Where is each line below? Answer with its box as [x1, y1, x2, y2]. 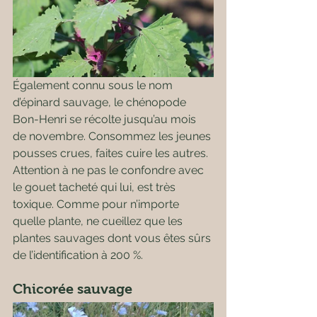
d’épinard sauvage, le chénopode [13, 96, 189, 109]
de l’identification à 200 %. [13, 248, 143, 262]
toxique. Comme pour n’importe [13, 197, 182, 211]
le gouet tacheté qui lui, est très [13, 180, 178, 194]
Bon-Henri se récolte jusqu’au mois [13, 113, 199, 126]
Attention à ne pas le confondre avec [13, 163, 207, 177]
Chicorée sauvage [13, 281, 132, 296]
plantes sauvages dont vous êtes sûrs [13, 231, 214, 245]
